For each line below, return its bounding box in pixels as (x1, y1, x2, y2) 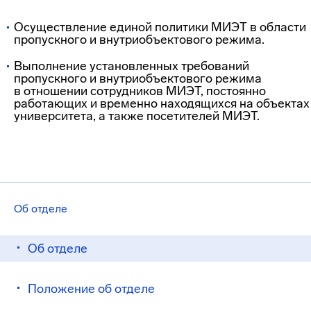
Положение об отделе (28, 281, 155, 296)
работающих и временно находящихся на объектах (14, 96, 310, 111)
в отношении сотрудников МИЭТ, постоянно (14, 83, 266, 99)
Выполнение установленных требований (14, 58, 249, 74)
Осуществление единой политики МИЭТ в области (14, 19, 306, 35)
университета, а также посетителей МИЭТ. (14, 108, 260, 124)
